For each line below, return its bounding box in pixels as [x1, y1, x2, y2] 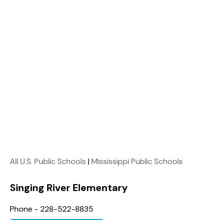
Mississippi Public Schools [91, 156, 183, 166]
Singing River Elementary [10, 181, 128, 194]
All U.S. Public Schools [10, 156, 86, 166]
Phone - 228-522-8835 [10, 203, 93, 214]
